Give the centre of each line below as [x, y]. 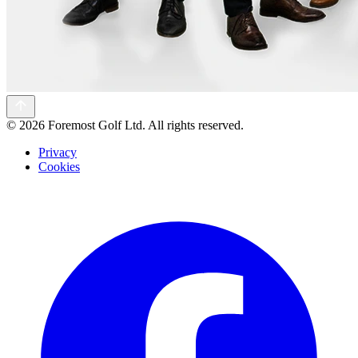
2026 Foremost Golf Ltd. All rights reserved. [131, 125]
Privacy [58, 153]
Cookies [59, 167]
